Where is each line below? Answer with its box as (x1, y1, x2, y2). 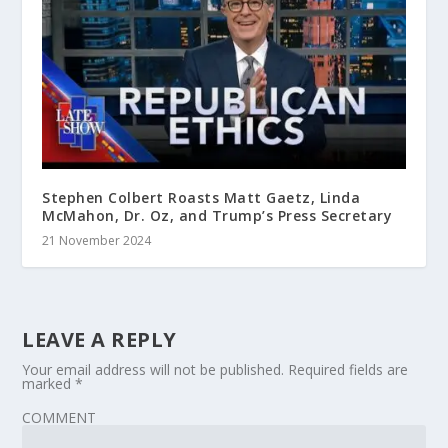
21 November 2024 (42, 231, 152, 249)
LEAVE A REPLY (22, 325, 177, 353)
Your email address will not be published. (22, 359, 285, 379)
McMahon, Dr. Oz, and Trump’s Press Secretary (42, 205, 393, 225)
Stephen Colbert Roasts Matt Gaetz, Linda (42, 187, 361, 207)
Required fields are (288, 359, 409, 379)
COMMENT (22, 407, 97, 427)
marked (22, 373, 76, 393)
